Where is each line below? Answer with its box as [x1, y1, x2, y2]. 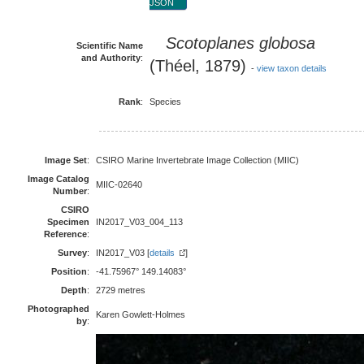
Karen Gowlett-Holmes [96, 310, 185, 319]
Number [53, 186, 87, 196]
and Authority [81, 53, 141, 63]
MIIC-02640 [96, 180, 142, 189]
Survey [58, 248, 87, 258]
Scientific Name [76, 41, 143, 50]
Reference [44, 229, 87, 239]
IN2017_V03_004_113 [96, 217, 183, 227]
